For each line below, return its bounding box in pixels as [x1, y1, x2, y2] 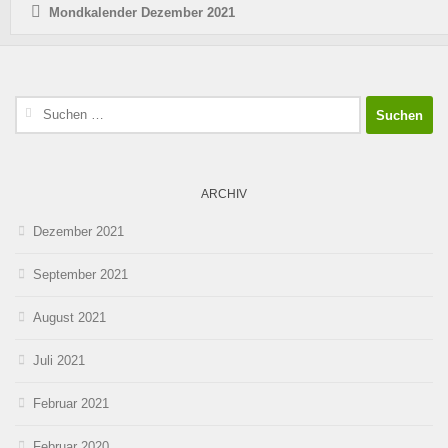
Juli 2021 [33, 353, 85, 369]
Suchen [14, 98, 58, 114]
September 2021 [33, 267, 128, 283]
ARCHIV [201, 187, 247, 202]
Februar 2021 [33, 396, 109, 412]
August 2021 [33, 310, 106, 326]
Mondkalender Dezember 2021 [49, 5, 235, 21]
